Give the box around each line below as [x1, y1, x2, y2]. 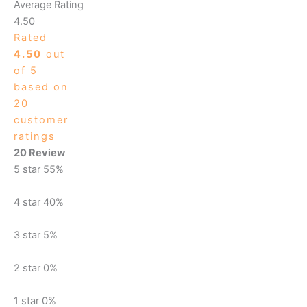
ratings [14, 130, 56, 143]
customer [14, 113, 69, 126]
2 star [14, 261, 40, 274]
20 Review [14, 146, 65, 159]
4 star [14, 195, 40, 208]
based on [14, 80, 69, 93]
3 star [14, 228, 40, 241]
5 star [14, 162, 40, 175]
